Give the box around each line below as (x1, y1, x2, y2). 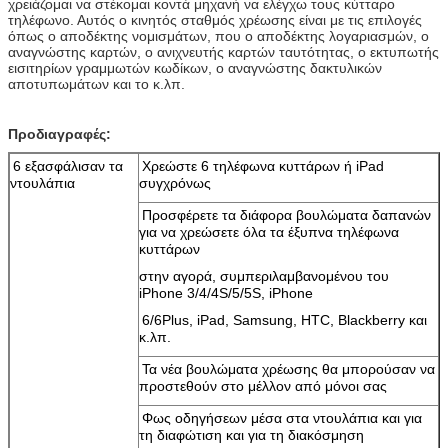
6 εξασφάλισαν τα (13, 157, 123, 174)
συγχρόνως (139, 174, 211, 191)
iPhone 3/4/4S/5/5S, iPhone (139, 284, 313, 301)
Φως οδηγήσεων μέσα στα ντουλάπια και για (142, 409, 422, 426)
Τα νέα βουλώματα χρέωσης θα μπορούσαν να (142, 360, 435, 377)
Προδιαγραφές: (8, 125, 111, 142)
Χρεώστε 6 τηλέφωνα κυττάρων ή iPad (142, 157, 384, 174)
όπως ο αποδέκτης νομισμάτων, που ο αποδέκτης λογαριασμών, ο (8, 27, 429, 44)
